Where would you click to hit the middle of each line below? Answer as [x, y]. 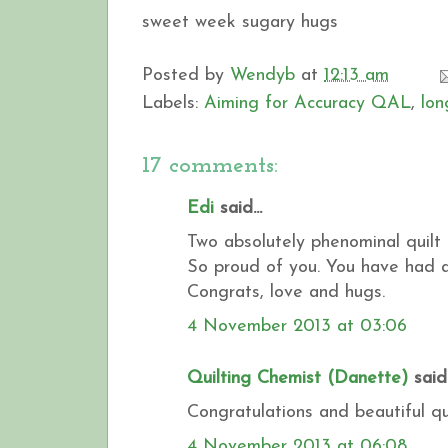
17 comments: [210, 165]
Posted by [186, 75]
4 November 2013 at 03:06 [297, 326]
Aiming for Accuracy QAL [307, 103]
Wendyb [262, 75]
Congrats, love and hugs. [286, 292]
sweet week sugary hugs [243, 22]
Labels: [173, 103]
